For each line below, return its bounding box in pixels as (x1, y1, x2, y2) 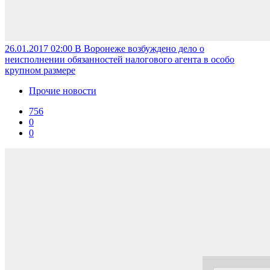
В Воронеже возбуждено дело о (75, 43, 204, 54)
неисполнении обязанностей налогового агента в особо (5, 54, 234, 64)
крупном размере (5, 64, 75, 75)
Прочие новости (29, 85, 96, 96)
